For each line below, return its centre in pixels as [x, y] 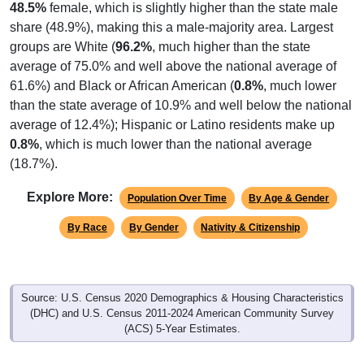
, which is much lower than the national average [175, 128]
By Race [87, 212]
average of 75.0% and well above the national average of [173, 50]
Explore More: [70, 181]
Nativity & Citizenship [251, 212]
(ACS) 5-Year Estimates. [182, 313]
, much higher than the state [231, 31]
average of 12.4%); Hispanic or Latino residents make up [172, 109]
